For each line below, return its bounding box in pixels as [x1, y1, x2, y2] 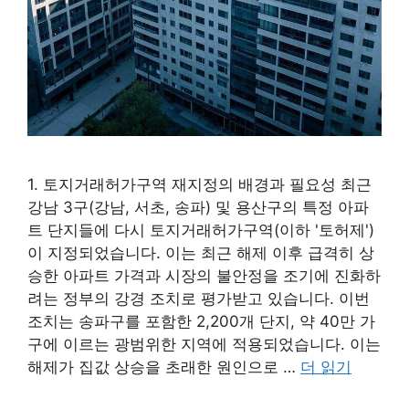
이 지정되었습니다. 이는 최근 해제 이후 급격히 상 [27, 243, 374, 262]
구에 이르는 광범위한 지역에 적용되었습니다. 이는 [27, 334, 381, 353]
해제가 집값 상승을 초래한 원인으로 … [27, 357, 300, 376]
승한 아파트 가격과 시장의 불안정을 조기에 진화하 [27, 266, 381, 285]
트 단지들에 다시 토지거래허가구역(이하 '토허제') [27, 220, 374, 239]
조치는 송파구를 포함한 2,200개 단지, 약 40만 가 [27, 311, 375, 330]
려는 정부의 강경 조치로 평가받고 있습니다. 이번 [27, 288, 370, 308]
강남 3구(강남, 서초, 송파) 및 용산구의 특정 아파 [27, 197, 369, 216]
